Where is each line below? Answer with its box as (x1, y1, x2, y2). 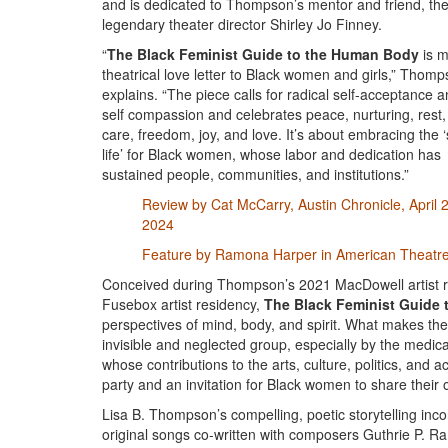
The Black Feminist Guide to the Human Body (107, 44, 423, 64)
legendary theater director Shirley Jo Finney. (102, 14, 382, 34)
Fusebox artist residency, (102, 294, 264, 314)
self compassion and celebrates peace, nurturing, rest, (102, 104, 446, 124)
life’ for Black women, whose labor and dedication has (102, 144, 441, 164)
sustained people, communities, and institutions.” (102, 164, 409, 184)
